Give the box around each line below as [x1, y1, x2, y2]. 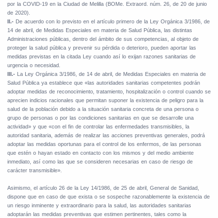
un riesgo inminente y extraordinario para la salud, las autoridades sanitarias [7, 202, 191, 209]
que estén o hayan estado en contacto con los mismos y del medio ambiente [7, 150, 194, 156]
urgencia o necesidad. [7, 62, 60, 69]
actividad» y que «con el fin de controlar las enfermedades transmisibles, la [7, 124, 189, 130]
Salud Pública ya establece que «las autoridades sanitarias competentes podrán [7, 80, 200, 86]
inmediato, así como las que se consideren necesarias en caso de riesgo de [7, 159, 193, 165]
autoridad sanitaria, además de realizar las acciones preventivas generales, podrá [7, 132, 205, 139]
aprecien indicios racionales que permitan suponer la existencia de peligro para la [7, 97, 203, 104]
